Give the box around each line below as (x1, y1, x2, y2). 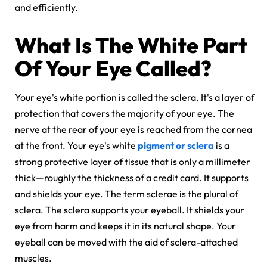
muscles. (15, 252, 54, 264)
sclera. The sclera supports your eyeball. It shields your (15, 203, 244, 216)
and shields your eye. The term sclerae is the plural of (15, 187, 238, 200)
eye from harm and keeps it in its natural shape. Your (15, 219, 236, 232)
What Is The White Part (15, 31, 247, 58)
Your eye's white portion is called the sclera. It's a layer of (15, 91, 254, 103)
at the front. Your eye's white (15, 139, 138, 151)
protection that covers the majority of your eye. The (15, 107, 234, 119)
